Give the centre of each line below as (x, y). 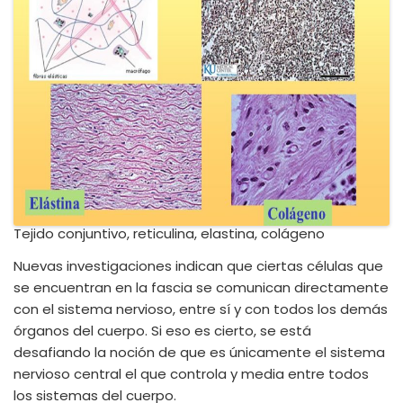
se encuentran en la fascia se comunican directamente (201, 287)
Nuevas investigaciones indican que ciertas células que (198, 266)
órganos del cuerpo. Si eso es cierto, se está (162, 331)
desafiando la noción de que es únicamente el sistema (199, 352)
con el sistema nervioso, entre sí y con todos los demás (201, 309)
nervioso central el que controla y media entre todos (191, 374)
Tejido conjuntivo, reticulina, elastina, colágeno (169, 233)
